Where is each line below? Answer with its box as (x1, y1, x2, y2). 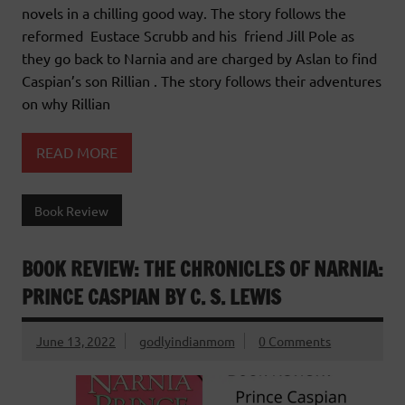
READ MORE (36, 143, 118, 162)
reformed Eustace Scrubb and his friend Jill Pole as (22, 25, 354, 44)
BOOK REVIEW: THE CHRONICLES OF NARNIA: (22, 255, 383, 284)
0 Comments (259, 333, 332, 349)
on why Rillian (22, 93, 110, 112)
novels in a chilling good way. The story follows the (22, 3, 346, 22)
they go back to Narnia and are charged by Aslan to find (22, 48, 377, 67)
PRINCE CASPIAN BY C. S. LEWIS (22, 283, 281, 312)
